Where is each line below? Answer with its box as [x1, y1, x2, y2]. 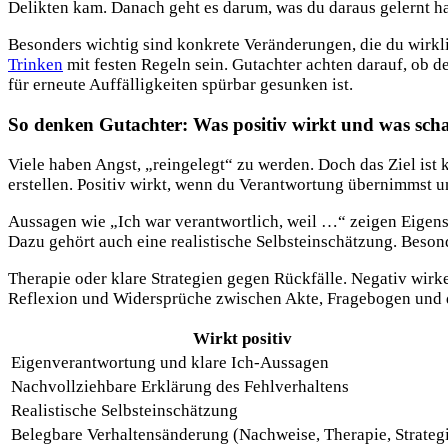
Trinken [8, 55, 63, 75]
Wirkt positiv [192, 329, 292, 349]
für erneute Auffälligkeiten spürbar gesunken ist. [8, 75, 353, 95]
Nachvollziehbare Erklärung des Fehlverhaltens [11, 377, 349, 397]
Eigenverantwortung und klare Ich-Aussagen [11, 353, 329, 373]
